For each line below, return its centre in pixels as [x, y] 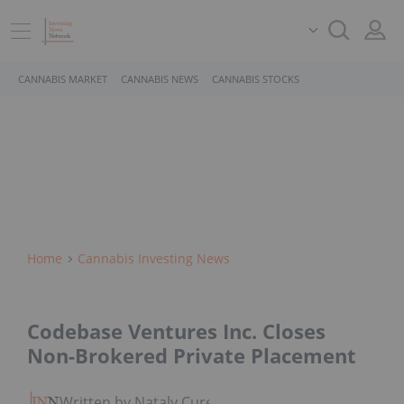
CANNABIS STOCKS [256, 79]
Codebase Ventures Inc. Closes [176, 331]
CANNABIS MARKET [63, 79]
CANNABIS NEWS [160, 79]
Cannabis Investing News [154, 258]
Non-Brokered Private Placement [192, 356]
